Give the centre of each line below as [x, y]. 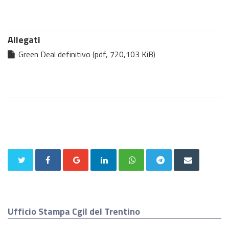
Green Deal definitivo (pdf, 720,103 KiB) [86, 54]
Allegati [24, 39]
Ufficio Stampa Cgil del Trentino [74, 211]
